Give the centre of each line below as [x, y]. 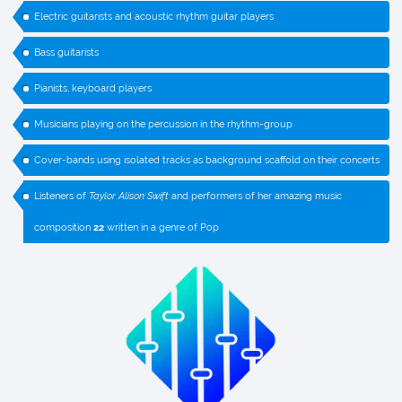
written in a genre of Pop [162, 228]
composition [64, 228]
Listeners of [61, 197]
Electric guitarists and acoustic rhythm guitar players [154, 17]
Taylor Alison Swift [129, 197]
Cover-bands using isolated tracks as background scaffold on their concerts [207, 161]
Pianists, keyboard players [93, 89]
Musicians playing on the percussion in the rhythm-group [163, 125]
